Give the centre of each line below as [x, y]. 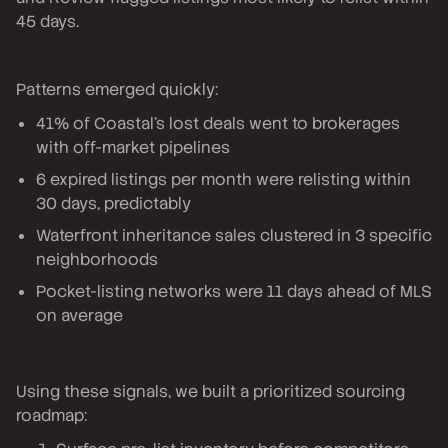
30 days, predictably [113, 203]
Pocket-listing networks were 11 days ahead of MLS [234, 291]
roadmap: [51, 415]
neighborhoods [97, 259]
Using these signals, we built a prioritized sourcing [210, 391]
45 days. [47, 21]
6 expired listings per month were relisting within [223, 179]
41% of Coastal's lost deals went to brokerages [218, 123]
